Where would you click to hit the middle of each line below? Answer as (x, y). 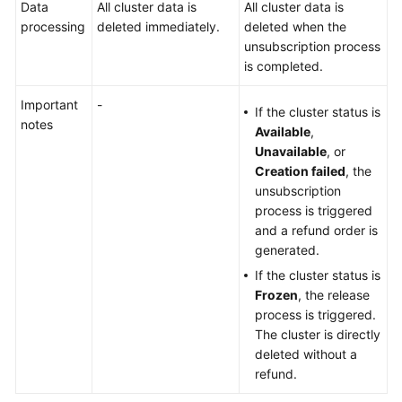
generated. (287, 250)
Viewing (109, 381)
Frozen (276, 295)
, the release (334, 295)
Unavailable (291, 151)
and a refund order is (316, 230)
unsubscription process (312, 46)
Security (91, 15)
